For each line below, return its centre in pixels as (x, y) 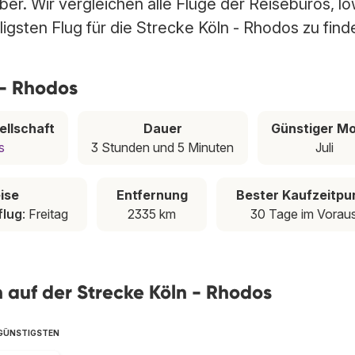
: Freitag (45, 214)
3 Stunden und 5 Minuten (163, 148)
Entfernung (152, 195)
